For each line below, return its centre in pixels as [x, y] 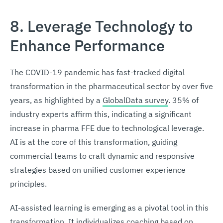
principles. [28, 183]
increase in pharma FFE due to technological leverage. [107, 128]
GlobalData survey [135, 100]
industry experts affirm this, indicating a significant [101, 114]
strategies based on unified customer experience [98, 169]
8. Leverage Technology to [101, 26]
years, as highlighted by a [56, 100]
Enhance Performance [87, 45]
